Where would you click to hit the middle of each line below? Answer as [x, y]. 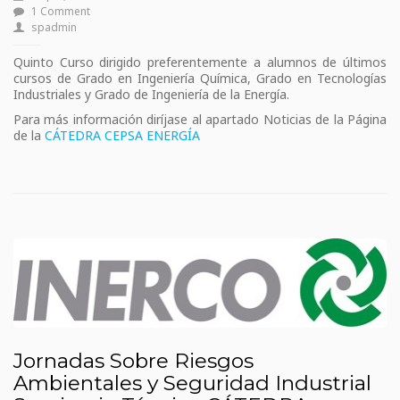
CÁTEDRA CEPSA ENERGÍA [122, 136]
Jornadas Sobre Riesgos [133, 360]
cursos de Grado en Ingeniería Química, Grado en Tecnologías [200, 79]
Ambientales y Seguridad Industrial [192, 383]
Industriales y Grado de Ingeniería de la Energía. [151, 95]
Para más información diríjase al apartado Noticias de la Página [200, 120]
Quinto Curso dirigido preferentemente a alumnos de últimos [200, 62]
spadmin [54, 28]
